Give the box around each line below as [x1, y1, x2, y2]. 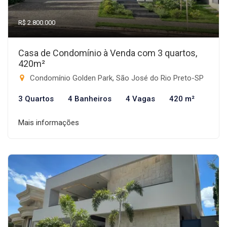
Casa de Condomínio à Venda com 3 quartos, [18, 48, 197, 58]
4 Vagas [126, 94, 155, 103]
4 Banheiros [68, 94, 111, 103]
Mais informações [18, 118, 79, 127]
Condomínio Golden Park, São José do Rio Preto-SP [28, 73, 204, 83]
